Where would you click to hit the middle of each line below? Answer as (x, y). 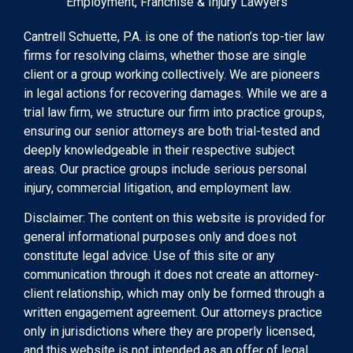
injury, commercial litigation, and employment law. (158, 188)
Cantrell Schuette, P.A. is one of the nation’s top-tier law (174, 37)
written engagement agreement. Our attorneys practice (173, 313)
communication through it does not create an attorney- (171, 275)
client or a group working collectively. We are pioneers (172, 75)
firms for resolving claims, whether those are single (165, 56)
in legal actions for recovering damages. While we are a (175, 94)
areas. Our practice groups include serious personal (165, 169)
